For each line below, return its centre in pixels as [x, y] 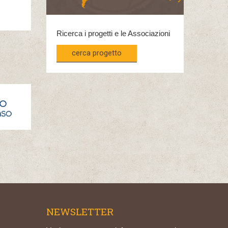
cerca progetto [96, 53]
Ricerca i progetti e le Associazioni [113, 33]
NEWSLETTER [80, 211]
